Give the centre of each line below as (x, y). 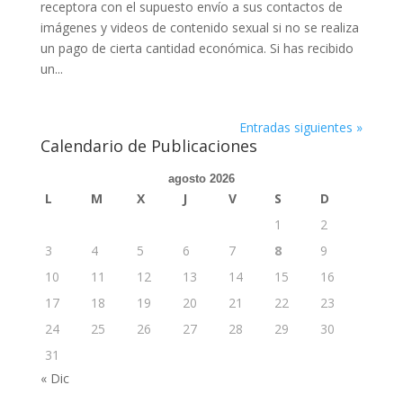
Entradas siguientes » (301, 128)
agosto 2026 (201, 179)
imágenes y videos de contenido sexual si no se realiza (199, 28)
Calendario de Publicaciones (148, 146)
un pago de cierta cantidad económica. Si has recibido (197, 49)
